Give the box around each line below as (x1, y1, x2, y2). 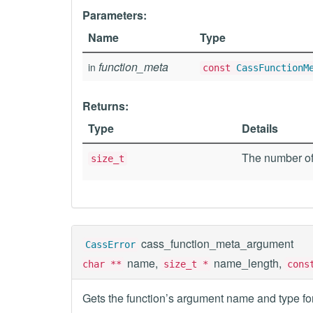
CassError (85, 239, 136, 250)
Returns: (82, 98, 129, 114)
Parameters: (82, 7, 147, 23)
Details (242, 120, 278, 136)
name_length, (211, 255, 284, 271)
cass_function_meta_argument (141, 235, 293, 252)
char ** (82, 259, 122, 270)
